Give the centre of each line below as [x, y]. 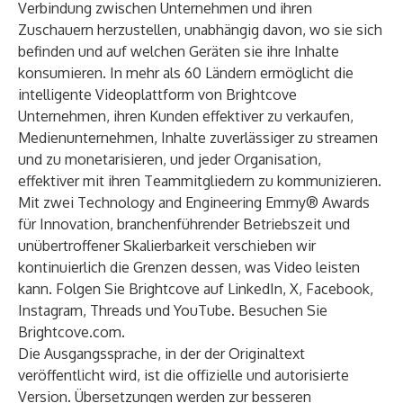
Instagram [50, 310]
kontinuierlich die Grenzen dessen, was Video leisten [189, 267]
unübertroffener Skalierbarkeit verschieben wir [167, 246]
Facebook [338, 289]
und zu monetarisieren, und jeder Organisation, [170, 159]
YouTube [202, 310]
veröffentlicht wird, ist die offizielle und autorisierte [184, 375]
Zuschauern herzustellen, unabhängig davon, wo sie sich [200, 30]
